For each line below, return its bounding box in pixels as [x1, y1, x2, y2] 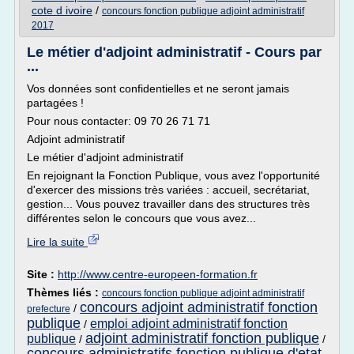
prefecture [27, 303, 70, 314]
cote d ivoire [32, 4, 92, 17]
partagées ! [27, 96, 84, 109]
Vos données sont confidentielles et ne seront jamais [27, 82, 289, 95]
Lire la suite [27, 235, 88, 248]
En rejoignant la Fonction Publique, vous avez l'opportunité [27, 169, 320, 182]
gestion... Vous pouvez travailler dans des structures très [27, 198, 310, 210]
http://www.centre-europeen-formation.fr [58, 268, 258, 281]
